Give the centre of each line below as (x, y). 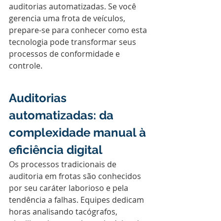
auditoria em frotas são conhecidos (76, 176)
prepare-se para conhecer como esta (79, 30)
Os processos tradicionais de (64, 164)
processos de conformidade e (65, 54)
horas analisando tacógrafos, (64, 212)
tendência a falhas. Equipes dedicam (77, 200)
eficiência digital (56, 150)
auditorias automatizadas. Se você (74, 6)
